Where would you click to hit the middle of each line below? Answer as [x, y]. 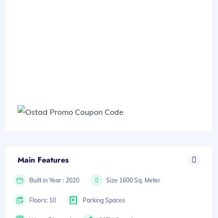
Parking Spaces [104, 200]
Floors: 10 [43, 200]
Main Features [43, 160]
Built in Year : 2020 [54, 180]
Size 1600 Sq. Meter [134, 180]
